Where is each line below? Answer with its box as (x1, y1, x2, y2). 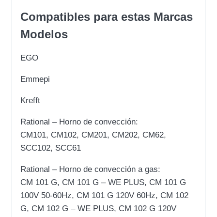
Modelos (20, 27, 68, 41)
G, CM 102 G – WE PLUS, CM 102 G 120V (20, 203, 176, 213)
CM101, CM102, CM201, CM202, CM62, (20, 130, 166, 139)
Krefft (20, 95, 40, 105)
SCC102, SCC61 (20, 143, 81, 153)
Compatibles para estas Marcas (20, 10, 193, 23)
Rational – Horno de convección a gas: (20, 164, 160, 174)
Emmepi (20, 74, 50, 84)
